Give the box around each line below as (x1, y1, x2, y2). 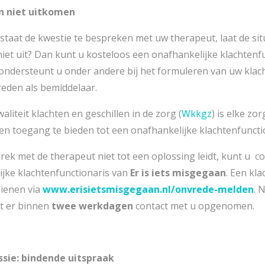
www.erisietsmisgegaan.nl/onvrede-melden (43, 182, 254, 196)
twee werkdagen (51, 199, 133, 212)
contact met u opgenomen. (133, 199, 254, 212)
